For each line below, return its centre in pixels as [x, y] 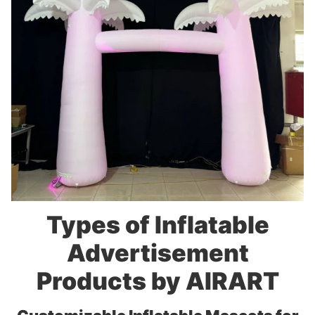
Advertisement [157, 253]
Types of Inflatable [157, 225]
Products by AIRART [157, 281]
